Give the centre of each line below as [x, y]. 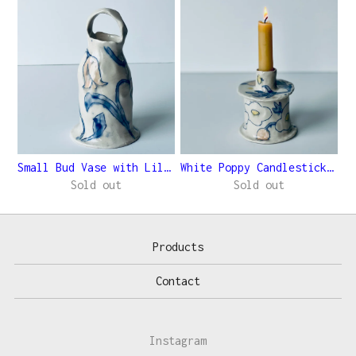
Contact [178, 281]
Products [178, 247]
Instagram [178, 341]
